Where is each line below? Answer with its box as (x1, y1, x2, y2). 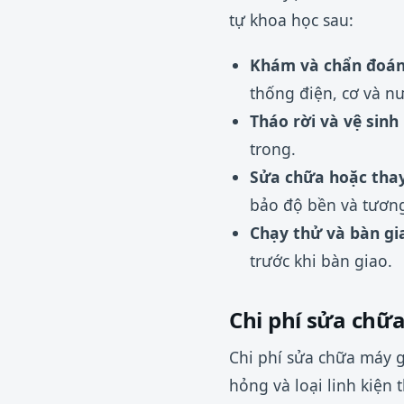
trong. (249, 138, 296, 161)
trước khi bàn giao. (249, 250, 392, 272)
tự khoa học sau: (229, 9, 353, 32)
